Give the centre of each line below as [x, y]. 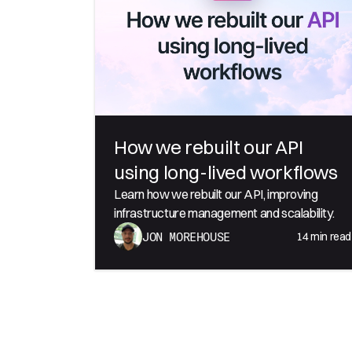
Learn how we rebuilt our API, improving [216, 194]
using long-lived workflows [226, 172]
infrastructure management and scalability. [224, 213]
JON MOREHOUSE [186, 237]
